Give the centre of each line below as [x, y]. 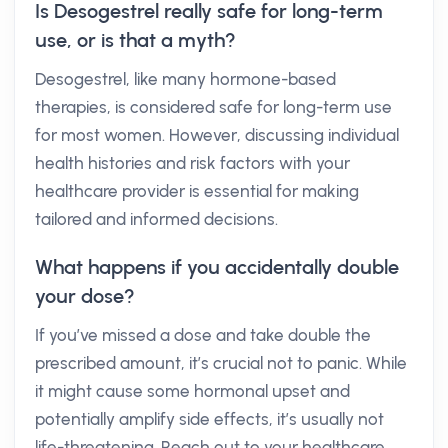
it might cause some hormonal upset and [192, 391]
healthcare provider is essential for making [197, 191]
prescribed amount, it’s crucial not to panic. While [221, 363]
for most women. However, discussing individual [217, 135]
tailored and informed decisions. [156, 219]
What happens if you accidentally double [217, 267]
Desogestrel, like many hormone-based [185, 79]
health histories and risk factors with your [192, 163]
